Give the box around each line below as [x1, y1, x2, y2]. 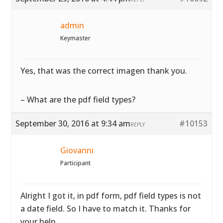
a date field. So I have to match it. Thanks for [20, 203, 191, 214]
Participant [60, 159, 91, 167]
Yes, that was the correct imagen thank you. [20, 65, 188, 76]
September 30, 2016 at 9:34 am [15, 118, 131, 129]
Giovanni [60, 145, 94, 156]
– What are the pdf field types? [20, 94, 136, 105]
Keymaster [60, 34, 91, 42]
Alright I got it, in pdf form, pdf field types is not [20, 190, 202, 201]
